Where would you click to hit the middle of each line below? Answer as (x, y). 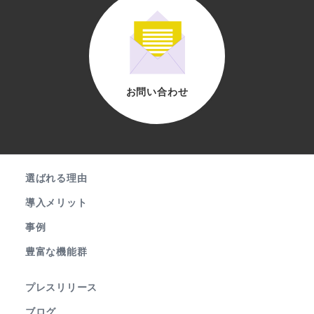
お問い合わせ (157, 91)
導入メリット (56, 203)
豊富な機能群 (56, 252)
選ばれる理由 (56, 178)
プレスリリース (61, 288)
